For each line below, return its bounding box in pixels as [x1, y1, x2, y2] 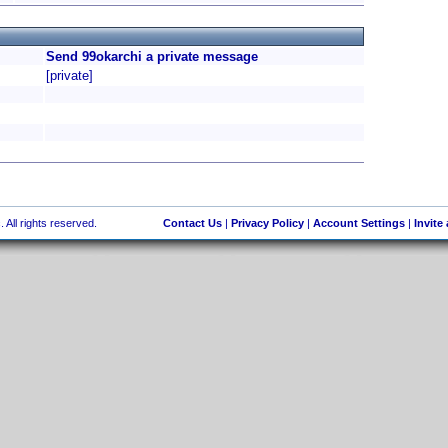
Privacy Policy [230, 217, 304, 229]
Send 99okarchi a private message [46, 49, 258, 64]
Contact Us [162, 217, 222, 229]
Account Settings [312, 217, 405, 229]
